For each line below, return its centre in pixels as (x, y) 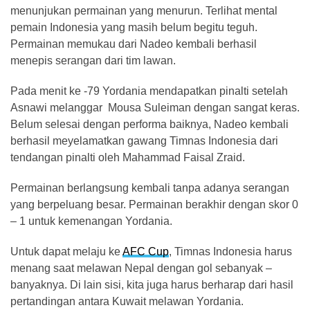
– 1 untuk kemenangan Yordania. (91, 221)
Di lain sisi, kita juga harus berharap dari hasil (182, 285)
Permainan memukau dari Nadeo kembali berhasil (134, 44)
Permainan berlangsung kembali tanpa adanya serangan (150, 188)
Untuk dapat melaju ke (66, 252)
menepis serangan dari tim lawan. (93, 61)
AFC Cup (146, 252)
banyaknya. (40, 285)
